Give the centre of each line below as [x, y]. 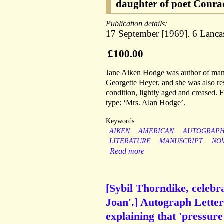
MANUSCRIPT [181, 141]
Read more [127, 151]
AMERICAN [156, 131]
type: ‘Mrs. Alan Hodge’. [146, 103]
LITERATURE [130, 141]
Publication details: [138, 24]
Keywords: [121, 121]
